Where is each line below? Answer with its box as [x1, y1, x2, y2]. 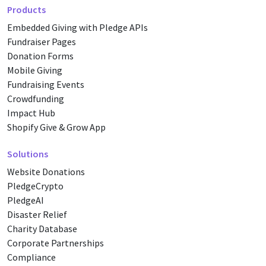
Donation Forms [7, 50, 74, 62]
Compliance [7, 251, 56, 263]
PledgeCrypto [7, 180, 64, 192]
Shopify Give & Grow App [7, 121, 106, 133]
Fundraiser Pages [7, 36, 76, 47]
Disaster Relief [7, 208, 67, 220]
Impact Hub [7, 107, 55, 119]
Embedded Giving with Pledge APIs [7, 21, 148, 33]
